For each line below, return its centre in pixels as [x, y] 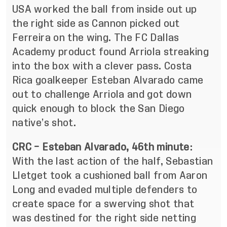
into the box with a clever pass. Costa [102, 66]
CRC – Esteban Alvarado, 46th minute [101, 147]
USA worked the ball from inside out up [105, 9]
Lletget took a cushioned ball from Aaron [110, 175]
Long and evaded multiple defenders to [105, 190]
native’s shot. [44, 123]
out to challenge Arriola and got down [102, 94]
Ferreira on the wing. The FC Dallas [96, 37]
